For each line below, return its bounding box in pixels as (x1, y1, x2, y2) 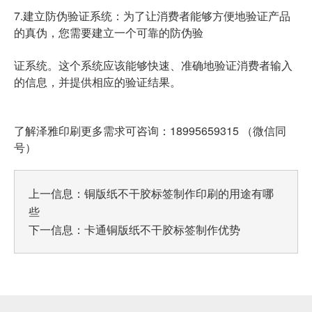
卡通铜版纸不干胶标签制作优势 (84, 221, 240, 238)
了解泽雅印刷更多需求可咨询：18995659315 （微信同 (14, 123, 286, 139)
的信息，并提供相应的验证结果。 (14, 74, 181, 91)
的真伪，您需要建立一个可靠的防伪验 (14, 24, 203, 41)
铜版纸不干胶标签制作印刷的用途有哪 (84, 185, 274, 202)
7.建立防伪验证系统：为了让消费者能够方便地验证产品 (14, 8, 290, 24)
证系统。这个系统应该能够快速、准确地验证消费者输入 (14, 57, 292, 74)
